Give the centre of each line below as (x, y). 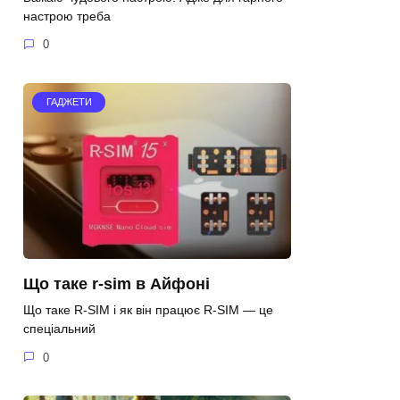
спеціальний (59, 328)
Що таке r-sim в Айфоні (117, 283)
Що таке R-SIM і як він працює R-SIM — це (148, 309)
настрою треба (67, 16)
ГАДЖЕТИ (69, 102)
